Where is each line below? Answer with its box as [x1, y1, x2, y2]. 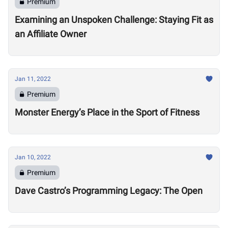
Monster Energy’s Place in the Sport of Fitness [15, 107, 199, 118]
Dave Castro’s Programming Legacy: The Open [15, 185, 203, 196]
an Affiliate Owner [15, 28, 87, 39]
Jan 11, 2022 [15, 75, 51, 82]
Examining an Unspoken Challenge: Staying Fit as [15, 14, 213, 25]
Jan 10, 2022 [15, 154, 51, 161]
